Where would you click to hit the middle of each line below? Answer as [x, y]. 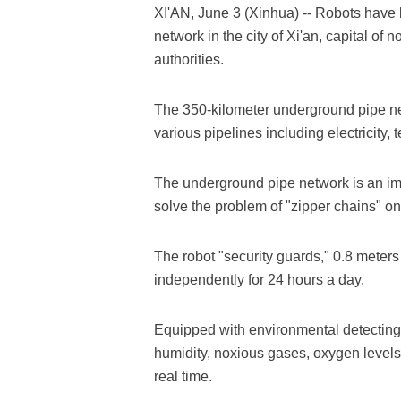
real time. [183, 376]
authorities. [189, 60]
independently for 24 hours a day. [259, 280]
